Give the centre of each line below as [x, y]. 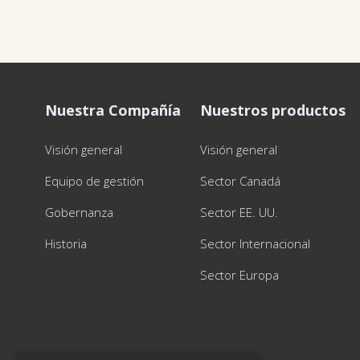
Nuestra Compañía [113, 110]
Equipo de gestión [94, 181]
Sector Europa [240, 275]
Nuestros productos [273, 110]
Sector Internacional [256, 243]
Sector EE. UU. [239, 212]
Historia [66, 243]
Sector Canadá [241, 181]
